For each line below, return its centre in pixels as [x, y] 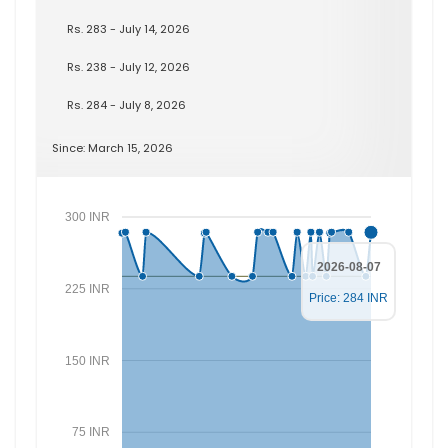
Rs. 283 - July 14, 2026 [128, 29]
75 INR [90, 432]
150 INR [87, 360]
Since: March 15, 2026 [112, 148]
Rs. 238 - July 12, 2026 [128, 67]
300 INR [87, 217]
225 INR [87, 288]
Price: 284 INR [348, 298]
